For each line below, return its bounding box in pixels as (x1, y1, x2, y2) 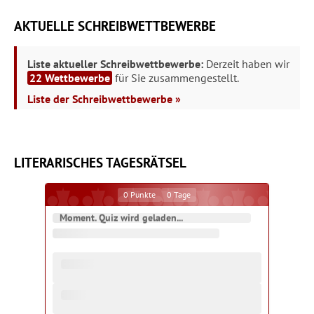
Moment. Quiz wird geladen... (60, 211, 183, 224)
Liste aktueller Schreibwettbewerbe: (27, 57, 203, 71)
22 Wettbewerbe (29, 71, 110, 85)
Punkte (128, 189, 156, 200)
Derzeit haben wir (203, 57, 289, 71)
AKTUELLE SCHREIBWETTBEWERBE (14, 18, 216, 34)
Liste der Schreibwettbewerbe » (27, 92, 181, 106)
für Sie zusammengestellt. (115, 71, 239, 85)
